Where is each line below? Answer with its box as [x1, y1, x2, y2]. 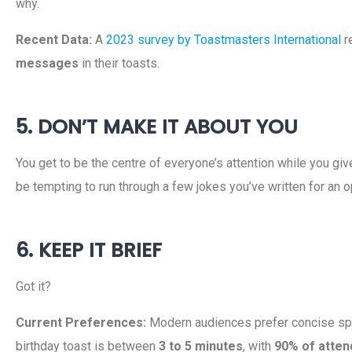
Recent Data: [16, 32, 92, 47]
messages [16, 56, 79, 71]
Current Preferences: [16, 315, 146, 330]
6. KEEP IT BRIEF [16, 236, 162, 264]
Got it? [16, 279, 51, 294]
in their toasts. [79, 56, 159, 71]
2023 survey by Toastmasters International [106, 32, 341, 47]
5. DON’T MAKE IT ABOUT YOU [16, 113, 298, 141]
